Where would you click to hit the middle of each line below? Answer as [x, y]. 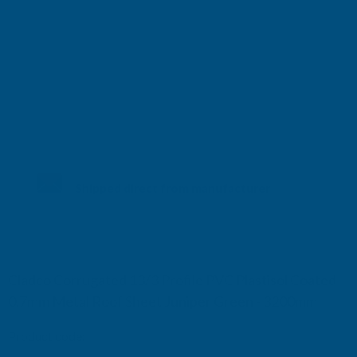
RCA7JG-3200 [128, 335]
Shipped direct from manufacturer [173, 188]
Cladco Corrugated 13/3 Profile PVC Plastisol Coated [172, 280]
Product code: [47, 335]
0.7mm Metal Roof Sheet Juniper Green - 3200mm [163, 301]
